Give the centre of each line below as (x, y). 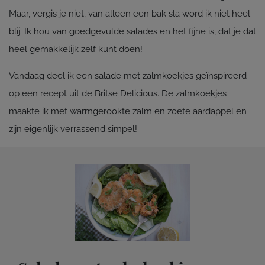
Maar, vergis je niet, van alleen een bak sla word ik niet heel (130, 13)
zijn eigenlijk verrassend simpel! (73, 129)
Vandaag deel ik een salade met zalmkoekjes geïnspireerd (128, 75)
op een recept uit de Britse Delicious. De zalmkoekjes (118, 93)
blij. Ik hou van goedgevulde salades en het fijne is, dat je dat (132, 31)
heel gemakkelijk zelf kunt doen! (76, 49)
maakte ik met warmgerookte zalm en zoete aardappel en (128, 111)
